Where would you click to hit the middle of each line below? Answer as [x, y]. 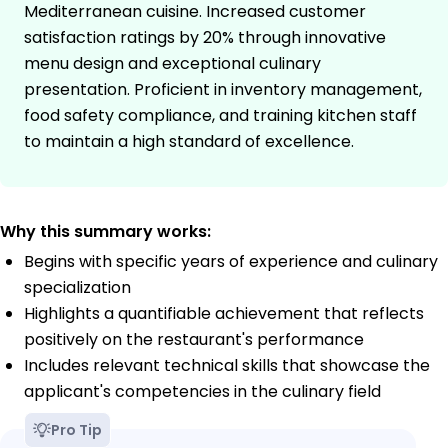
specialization [77, 288]
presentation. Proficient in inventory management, [223, 90]
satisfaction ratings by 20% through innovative [205, 38]
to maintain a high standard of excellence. [189, 142]
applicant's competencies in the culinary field [202, 392]
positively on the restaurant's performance [194, 340]
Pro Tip [76, 430]
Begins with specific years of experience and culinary [231, 262]
